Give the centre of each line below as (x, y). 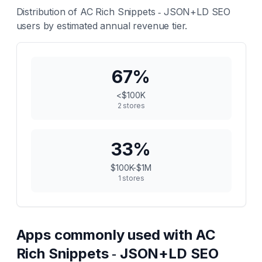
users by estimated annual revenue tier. (102, 26)
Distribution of (48, 12)
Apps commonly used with (106, 235)
